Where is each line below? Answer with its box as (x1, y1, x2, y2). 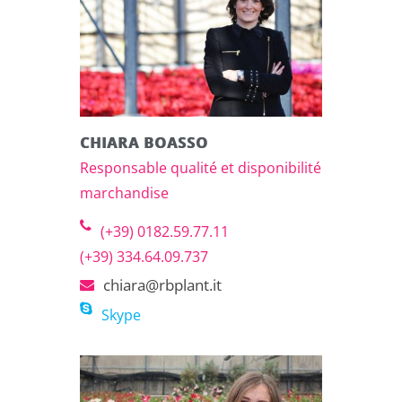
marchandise (80, 182, 169, 203)
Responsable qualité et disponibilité (80, 157, 321, 178)
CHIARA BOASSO (80, 132, 208, 153)
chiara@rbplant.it (103, 274, 222, 295)
